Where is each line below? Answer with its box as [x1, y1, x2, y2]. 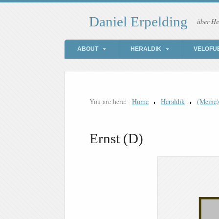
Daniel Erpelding [89, 14, 188, 30]
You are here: [89, 97, 127, 107]
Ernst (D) [89, 131, 143, 147]
